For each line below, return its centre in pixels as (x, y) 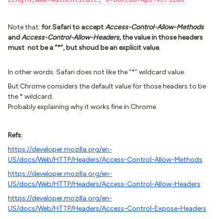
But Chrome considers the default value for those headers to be (107, 86)
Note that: (25, 27)
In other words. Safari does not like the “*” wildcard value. (97, 72)
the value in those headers (162, 37)
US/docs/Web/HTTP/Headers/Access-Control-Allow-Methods (105, 160)
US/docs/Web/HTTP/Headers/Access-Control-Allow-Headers (104, 184)
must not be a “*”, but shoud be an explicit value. (84, 48)
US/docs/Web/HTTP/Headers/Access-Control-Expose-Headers (107, 208)
